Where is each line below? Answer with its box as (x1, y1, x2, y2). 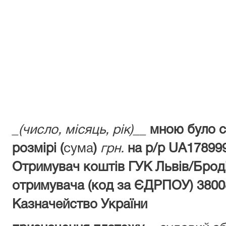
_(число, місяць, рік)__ (12, 124, 146, 136)
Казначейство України (12, 199, 147, 211)
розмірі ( (12, 143, 64, 155)
